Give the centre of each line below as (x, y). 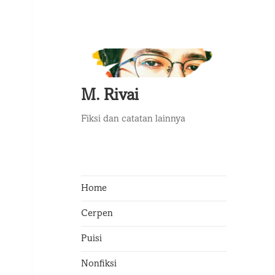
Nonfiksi (99, 264)
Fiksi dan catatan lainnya (133, 119)
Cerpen (97, 213)
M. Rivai (110, 97)
